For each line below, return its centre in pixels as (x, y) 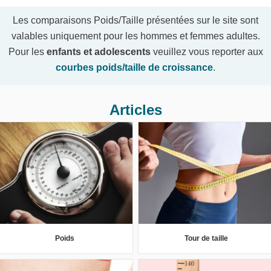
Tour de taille (206, 238)
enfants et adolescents (98, 51)
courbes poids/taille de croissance (134, 67)
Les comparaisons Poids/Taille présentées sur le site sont (135, 20)
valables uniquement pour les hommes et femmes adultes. (135, 36)
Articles (135, 109)
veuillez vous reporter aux (207, 51)
